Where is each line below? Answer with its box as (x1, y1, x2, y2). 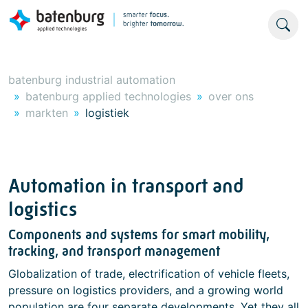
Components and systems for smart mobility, (8, 227, 269, 243)
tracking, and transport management (8, 243, 220, 259)
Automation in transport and (8, 175, 243, 197)
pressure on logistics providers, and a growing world (8, 283, 283, 297)
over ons (208, 89, 254, 103)
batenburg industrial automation (8, 73, 175, 87)
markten (25, 106, 68, 120)
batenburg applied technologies (25, 89, 191, 103)
